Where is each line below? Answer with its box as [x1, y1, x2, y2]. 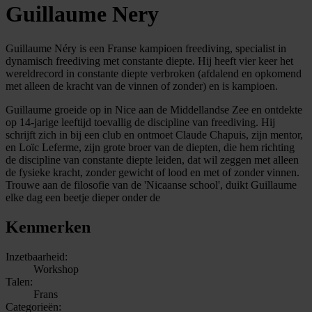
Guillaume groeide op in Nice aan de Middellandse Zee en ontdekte [6, 103, 302, 116]
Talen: [6, 275, 33, 288]
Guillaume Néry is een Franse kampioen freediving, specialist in [6, 42, 286, 54]
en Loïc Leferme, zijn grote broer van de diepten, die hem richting [6, 141, 295, 153]
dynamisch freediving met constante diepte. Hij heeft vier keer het [6, 54, 293, 67]
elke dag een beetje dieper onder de [6, 191, 160, 203]
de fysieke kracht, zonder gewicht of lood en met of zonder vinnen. [6, 166, 299, 178]
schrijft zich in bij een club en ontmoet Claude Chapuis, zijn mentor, [6, 128, 303, 141]
